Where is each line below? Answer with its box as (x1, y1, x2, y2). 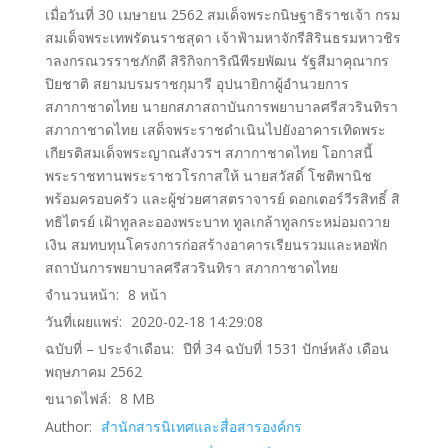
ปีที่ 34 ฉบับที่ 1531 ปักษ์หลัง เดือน (182, 339, 389, 359)
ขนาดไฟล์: (44, 389, 111, 409)
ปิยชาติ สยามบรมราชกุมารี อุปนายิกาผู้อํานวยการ (44, 73, 349, 93)
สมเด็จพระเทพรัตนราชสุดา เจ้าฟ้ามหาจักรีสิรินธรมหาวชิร (44, 27, 401, 47)
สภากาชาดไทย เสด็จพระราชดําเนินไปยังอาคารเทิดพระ (44, 119, 386, 139)
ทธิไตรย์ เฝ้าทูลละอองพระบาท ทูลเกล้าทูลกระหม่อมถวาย (44, 211, 390, 231)
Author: (44, 416, 92, 436)
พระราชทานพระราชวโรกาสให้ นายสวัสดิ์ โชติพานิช (44, 165, 372, 185)
